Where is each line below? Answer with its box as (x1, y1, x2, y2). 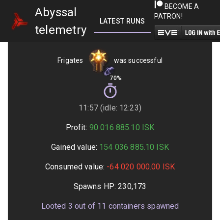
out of (72, 201, 95, 211)
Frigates (57, 56, 83, 64)
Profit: (65, 123, 87, 132)
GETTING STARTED (157, 17, 219, 25)
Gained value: (51, 142, 98, 152)
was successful (113, 56, 163, 64)
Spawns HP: (73, 182, 118, 191)
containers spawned (106, 201, 179, 211)
